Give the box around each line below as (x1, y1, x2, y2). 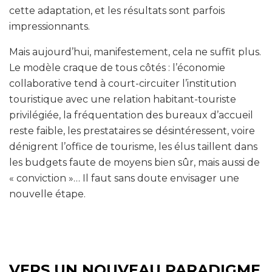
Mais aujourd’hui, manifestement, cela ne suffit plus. (9, 46, 261, 58)
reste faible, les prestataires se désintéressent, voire (9, 124, 255, 137)
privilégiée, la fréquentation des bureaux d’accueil (9, 109, 253, 121)
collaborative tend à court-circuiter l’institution (9, 77, 236, 89)
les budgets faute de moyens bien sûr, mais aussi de (9, 156, 260, 168)
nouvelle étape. (9, 188, 86, 200)
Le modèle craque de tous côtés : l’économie (9, 61, 225, 73)
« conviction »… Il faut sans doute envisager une (9, 172, 239, 184)
